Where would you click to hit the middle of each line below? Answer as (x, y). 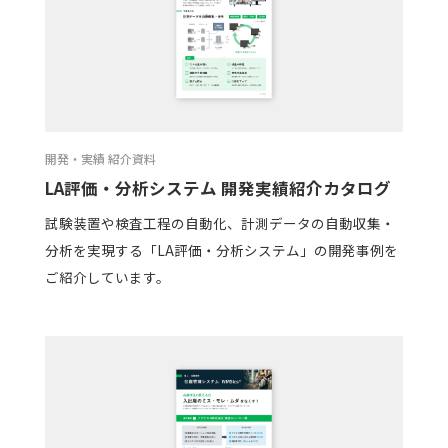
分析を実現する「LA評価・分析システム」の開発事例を (221, 249)
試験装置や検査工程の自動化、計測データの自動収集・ (219, 222)
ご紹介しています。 (107, 276)
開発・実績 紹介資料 (100, 158)
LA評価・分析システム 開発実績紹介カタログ (217, 188)
